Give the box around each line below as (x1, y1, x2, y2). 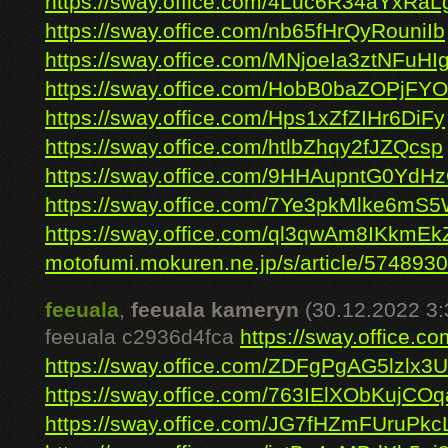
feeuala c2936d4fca (45, 325, 240, 349)
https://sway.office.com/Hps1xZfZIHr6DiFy (45, 106, 445, 130)
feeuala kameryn (131, 298, 299, 322)
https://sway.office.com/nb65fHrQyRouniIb (45, 19, 445, 43)
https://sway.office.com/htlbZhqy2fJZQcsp (45, 135, 443, 159)
